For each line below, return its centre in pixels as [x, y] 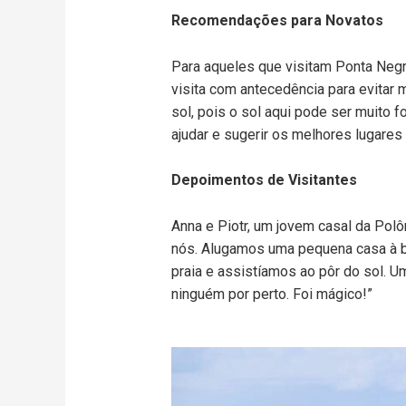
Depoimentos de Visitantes [264, 180]
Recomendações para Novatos [277, 21]
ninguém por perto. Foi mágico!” [271, 294]
